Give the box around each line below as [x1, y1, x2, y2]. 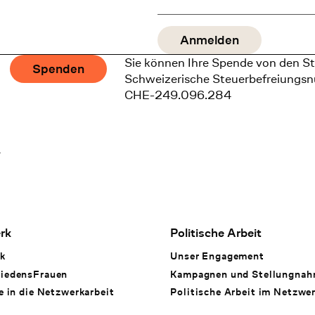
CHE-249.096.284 [124, 86, 232, 104]
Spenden [32, 61, 85, 77]
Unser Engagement [170, 249, 264, 263]
